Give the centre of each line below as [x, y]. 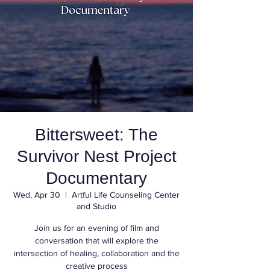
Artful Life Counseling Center [126, 195]
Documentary [96, 178]
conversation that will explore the [96, 240]
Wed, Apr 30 [37, 195]
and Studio [96, 206]
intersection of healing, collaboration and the [96, 253]
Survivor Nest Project [96, 156]
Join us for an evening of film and [96, 228]
